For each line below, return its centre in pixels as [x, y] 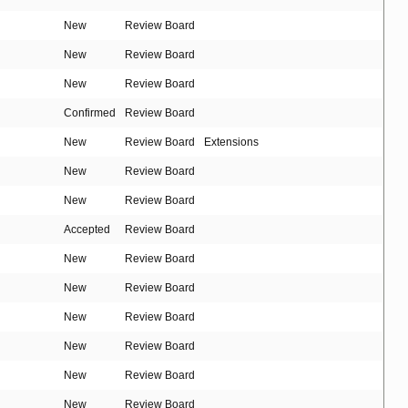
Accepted [87, 230]
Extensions [231, 143]
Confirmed [90, 113]
